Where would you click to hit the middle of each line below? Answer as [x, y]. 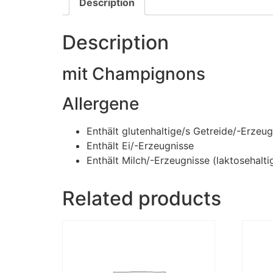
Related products [142, 198]
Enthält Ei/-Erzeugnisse [140, 145]
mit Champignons [134, 73]
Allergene [101, 103]
